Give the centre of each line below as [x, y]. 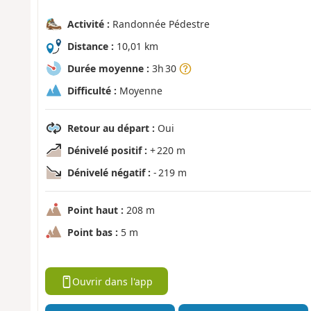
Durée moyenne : [108, 69]
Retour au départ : [111, 128]
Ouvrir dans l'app [113, 281]
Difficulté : [92, 91]
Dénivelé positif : [107, 151]
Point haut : [95, 210]
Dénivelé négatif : [109, 173]
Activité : [88, 24]
